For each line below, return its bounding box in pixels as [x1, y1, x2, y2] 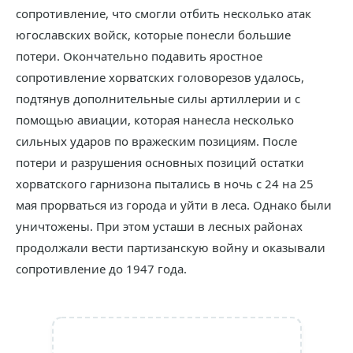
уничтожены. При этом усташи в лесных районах [16, 218, 303, 234]
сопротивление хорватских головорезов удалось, [16, 69, 304, 85]
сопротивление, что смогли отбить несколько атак [16, 6, 311, 21]
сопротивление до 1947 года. [16, 261, 187, 277]
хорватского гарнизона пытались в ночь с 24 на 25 [16, 176, 314, 191]
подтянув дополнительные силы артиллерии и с [16, 91, 300, 106]
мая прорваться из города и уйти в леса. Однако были [16, 197, 332, 213]
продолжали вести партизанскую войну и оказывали [16, 240, 325, 255]
